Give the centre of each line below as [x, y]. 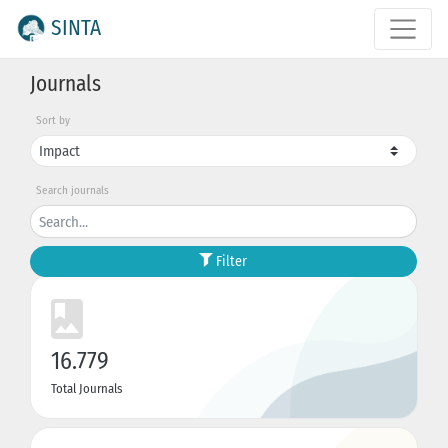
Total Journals [86, 388]
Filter [230, 261]
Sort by [52, 121]
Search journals [72, 191]
